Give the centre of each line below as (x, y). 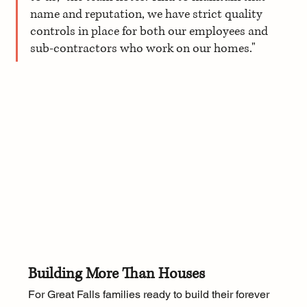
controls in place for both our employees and (150, 32)
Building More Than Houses (116, 274)
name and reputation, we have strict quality (147, 15)
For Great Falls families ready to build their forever (150, 295)
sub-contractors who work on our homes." (143, 49)
